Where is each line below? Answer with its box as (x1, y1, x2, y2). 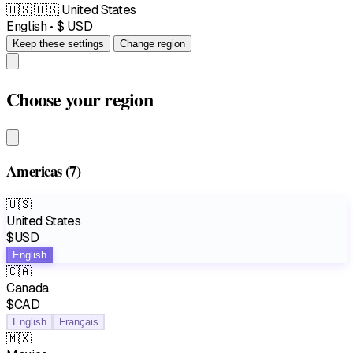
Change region (119, 37, 185, 50)
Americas (6, 160, 65, 182)
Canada (6, 281, 50, 296)
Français (59, 316, 98, 329)
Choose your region (6, 84, 154, 113)
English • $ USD (6, 18, 93, 34)
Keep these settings (13, 37, 104, 50)
